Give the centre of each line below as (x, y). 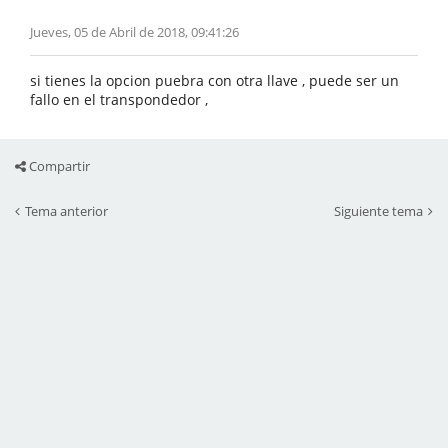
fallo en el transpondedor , (119, 99)
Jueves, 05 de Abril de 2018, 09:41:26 (134, 32)
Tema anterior (66, 211)
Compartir (58, 166)
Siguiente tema (378, 211)
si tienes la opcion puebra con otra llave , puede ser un (214, 80)
